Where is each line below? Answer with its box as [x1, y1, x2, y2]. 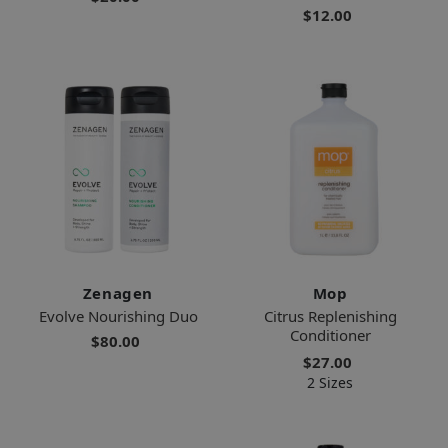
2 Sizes [307, 372, 353, 392]
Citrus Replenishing [263, 305, 397, 326]
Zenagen [82, 282, 154, 303]
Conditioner [289, 324, 371, 345]
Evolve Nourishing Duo [38, 305, 198, 326]
